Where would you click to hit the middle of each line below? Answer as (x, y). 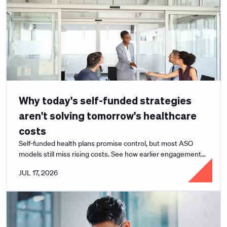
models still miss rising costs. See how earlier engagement (110, 154)
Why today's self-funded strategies (105, 100)
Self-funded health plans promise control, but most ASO (106, 143)
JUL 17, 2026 (38, 173)
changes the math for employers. (70, 165)
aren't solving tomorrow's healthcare (108, 116)
